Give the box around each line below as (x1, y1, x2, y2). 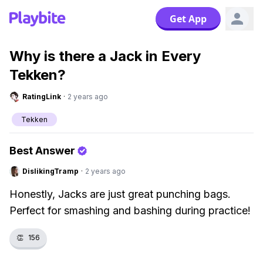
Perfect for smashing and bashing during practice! (9, 204, 251, 217)
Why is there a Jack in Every (9, 48, 201, 65)
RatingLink (22, 92, 61, 101)
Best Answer (9, 144, 75, 157)
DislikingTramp (22, 167, 79, 176)
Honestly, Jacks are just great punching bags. (9, 188, 231, 200)
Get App (170, 12, 207, 25)
